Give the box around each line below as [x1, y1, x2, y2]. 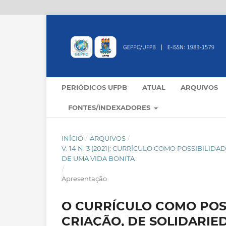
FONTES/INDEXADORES [68, 103, 152, 112]
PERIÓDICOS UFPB [62, 83, 127, 92]
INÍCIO [62, 134, 83, 143]
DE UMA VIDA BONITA [62, 154, 135, 163]
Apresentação [62, 175, 107, 183]
